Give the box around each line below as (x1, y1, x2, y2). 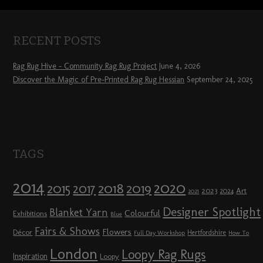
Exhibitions (13, 208, 48, 218)
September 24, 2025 (187, 75, 254, 85)
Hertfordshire (187, 228, 227, 237)
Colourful (124, 208, 161, 219)
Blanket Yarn (49, 206, 109, 220)
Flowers (102, 227, 132, 238)
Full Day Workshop (134, 229, 186, 237)
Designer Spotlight (163, 204, 261, 220)
